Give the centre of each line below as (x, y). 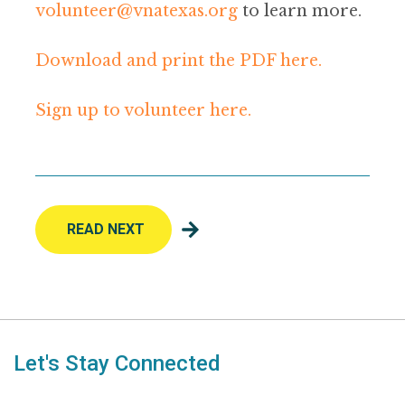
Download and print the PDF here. (179, 61)
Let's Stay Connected (117, 364)
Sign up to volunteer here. (146, 111)
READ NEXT (106, 230)
